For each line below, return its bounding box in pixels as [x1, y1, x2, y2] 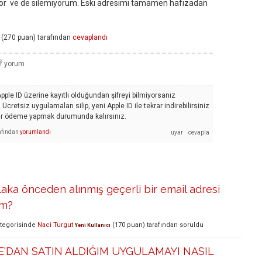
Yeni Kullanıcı [75, 222, 111, 229]
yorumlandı [20, 128, 51, 135]
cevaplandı [73, 33, 108, 42]
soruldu [180, 221, 204, 229]
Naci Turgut [37, 221, 73, 229]
